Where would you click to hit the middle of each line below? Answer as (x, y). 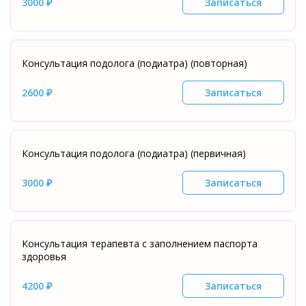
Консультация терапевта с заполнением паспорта (140, 244)
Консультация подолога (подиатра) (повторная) (135, 63)
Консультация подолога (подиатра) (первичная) (134, 153)
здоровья (44, 256)
